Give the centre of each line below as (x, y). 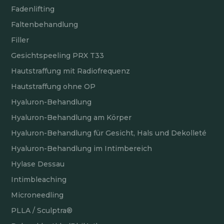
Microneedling (37, 195)
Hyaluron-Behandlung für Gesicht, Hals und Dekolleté (109, 133)
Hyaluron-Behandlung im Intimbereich (82, 149)
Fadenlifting (33, 9)
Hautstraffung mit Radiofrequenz (71, 71)
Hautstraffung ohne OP (53, 87)
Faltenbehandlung (45, 25)
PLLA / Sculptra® (42, 211)
